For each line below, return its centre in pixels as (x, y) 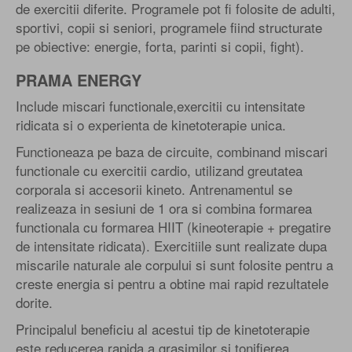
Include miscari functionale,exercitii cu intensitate (160, 105)
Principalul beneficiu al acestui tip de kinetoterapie (163, 328)
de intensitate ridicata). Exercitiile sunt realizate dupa (171, 245)
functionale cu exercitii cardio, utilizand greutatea (159, 170)
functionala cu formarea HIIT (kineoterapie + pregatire (173, 226)
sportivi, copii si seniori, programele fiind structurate (169, 27)
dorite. (34, 302)
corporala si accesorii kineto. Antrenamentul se (154, 189)
